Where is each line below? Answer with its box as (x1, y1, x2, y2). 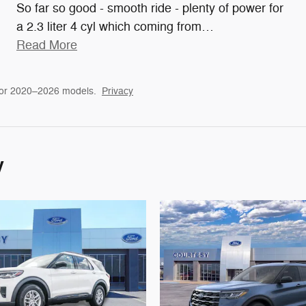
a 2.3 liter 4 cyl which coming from (16, 19, 201, 35)
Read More (25, 38, 77, 53)
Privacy (102, 85, 133, 98)
